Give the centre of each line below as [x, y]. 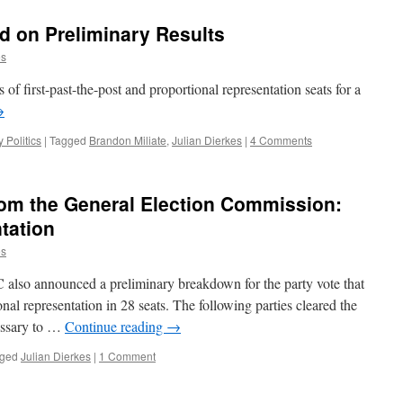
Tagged [68, 140]
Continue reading [116, 326]
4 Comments [281, 140]
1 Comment [127, 356]
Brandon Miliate [128, 140]
